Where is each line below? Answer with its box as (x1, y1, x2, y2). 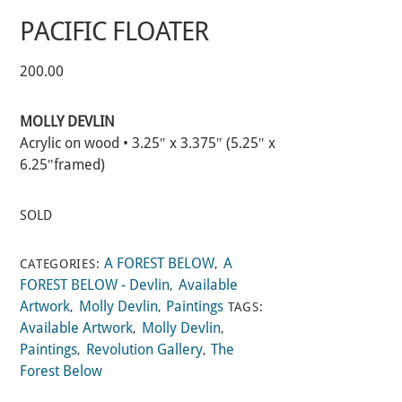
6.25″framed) (20, 156, 106, 174)
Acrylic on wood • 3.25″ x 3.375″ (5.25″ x (20, 135, 276, 153)
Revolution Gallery (85, 340, 203, 358)
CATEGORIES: (20, 256, 105, 271)
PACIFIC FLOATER (20, 15, 209, 47)
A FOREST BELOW (104, 254, 215, 272)
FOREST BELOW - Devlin (20, 275, 170, 293)
